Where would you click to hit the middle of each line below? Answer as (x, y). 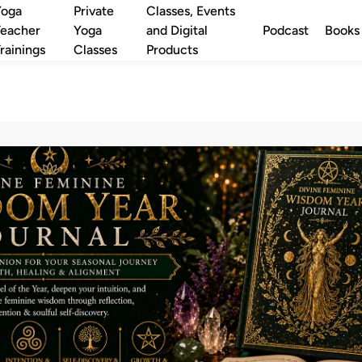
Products (172, 49)
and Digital (177, 30)
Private (93, 11)
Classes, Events (191, 11)
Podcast (285, 30)
